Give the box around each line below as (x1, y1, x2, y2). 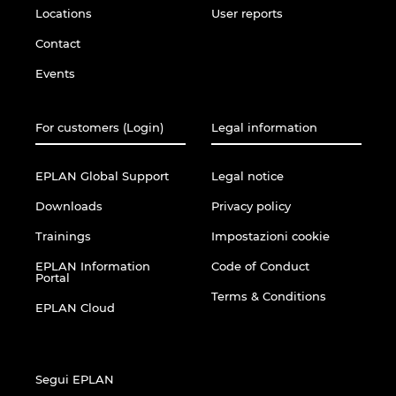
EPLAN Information (35, 258, 150, 273)
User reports (211, 5, 283, 20)
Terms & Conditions (211, 288, 326, 303)
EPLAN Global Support (35, 168, 169, 183)
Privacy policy (211, 198, 291, 213)
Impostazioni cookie (211, 228, 330, 243)
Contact (35, 35, 80, 50)
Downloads (35, 198, 103, 213)
